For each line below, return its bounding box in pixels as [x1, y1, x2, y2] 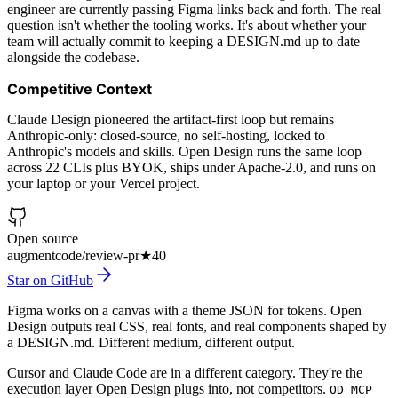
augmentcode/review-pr [7, 248, 139, 264]
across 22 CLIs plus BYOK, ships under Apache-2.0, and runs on [7, 160, 376, 176]
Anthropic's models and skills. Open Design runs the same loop [7, 144, 362, 160]
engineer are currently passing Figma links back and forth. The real [7, 2, 381, 18]
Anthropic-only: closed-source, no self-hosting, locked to [7, 128, 325, 144]
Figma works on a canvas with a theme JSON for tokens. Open [7, 303, 362, 319]
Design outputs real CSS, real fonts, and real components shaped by [7, 319, 386, 335]
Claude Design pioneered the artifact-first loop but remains [7, 112, 334, 128]
